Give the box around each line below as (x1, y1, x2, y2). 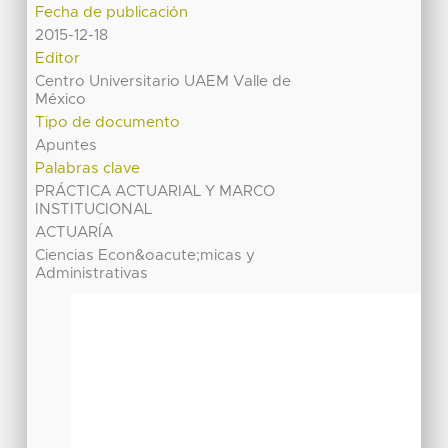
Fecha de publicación (35, 5, 189, 21)
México (35, 92, 87, 108)
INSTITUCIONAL (35, 202, 153, 218)
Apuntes (35, 138, 98, 154)
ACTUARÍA (35, 225, 114, 241)
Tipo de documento (35, 115, 181, 131)
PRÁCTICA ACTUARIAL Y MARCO (35, 184, 276, 200)
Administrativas (35, 266, 149, 282)
